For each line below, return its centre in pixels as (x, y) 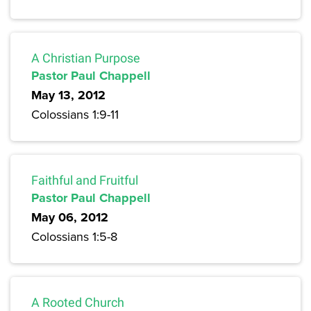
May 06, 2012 (70, 218)
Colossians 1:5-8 (74, 237)
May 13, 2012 (68, 95)
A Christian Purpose (86, 58)
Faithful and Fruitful (85, 180)
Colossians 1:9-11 (75, 115)
